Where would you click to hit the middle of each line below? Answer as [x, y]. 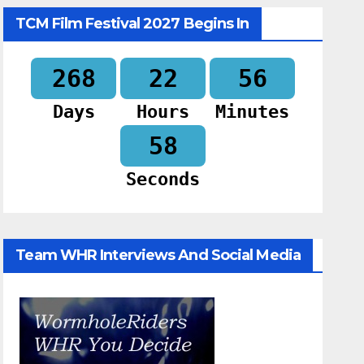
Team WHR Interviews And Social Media [158, 256]
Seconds [163, 180]
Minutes [253, 112]
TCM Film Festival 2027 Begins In [132, 24]
